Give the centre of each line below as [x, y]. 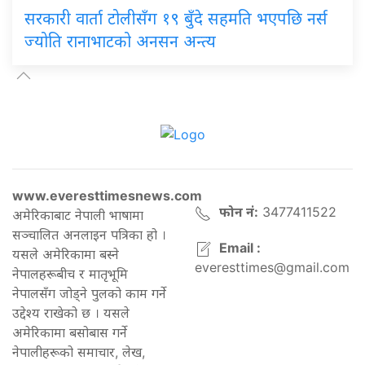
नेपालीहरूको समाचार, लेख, [79, 352]
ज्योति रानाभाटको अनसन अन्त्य [120, 41]
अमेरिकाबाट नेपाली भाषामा [78, 215]
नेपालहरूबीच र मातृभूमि [70, 274]
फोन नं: [239, 212]
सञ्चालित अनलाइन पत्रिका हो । [89, 235]
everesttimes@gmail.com [272, 268]
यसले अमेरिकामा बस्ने [66, 255]
